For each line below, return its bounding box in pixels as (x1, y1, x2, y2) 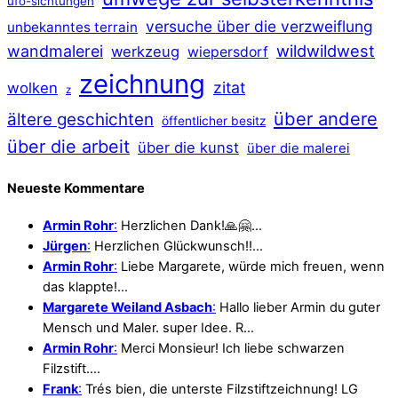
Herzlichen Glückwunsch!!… (91, 238, 263, 255)
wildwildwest (276, 41, 375, 61)
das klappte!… (43, 279, 128, 296)
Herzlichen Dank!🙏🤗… (117, 218, 262, 235)
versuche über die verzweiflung (146, 17, 373, 36)
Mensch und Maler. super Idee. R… (43, 320, 254, 337)
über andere (274, 107, 378, 131)
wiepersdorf (187, 44, 268, 61)
